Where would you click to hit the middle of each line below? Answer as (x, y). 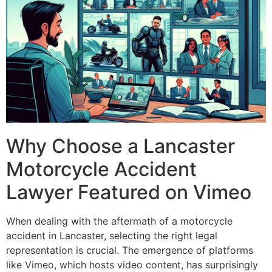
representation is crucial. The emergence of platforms (130, 250)
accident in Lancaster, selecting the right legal (112, 236)
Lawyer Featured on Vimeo (129, 192)
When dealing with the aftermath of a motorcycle (119, 221)
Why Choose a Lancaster (121, 146)
